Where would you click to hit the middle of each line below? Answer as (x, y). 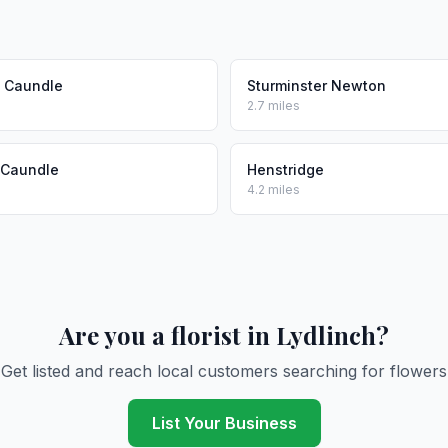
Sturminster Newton (316, 85)
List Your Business (224, 423)
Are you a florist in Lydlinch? (224, 335)
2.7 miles (273, 105)
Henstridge (285, 169)
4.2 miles (273, 189)
